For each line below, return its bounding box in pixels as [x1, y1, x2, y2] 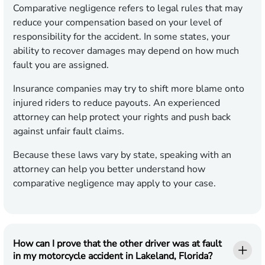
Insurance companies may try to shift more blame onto [13, 82, 244, 96]
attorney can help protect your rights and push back [13, 111, 231, 124]
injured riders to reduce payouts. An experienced [13, 96, 220, 110]
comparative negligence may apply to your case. [13, 177, 216, 190]
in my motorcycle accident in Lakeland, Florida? [13, 250, 212, 263]
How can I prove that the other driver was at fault [13, 237, 222, 251]
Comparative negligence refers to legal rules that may [13, 2, 243, 15]
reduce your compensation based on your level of [13, 16, 222, 30]
